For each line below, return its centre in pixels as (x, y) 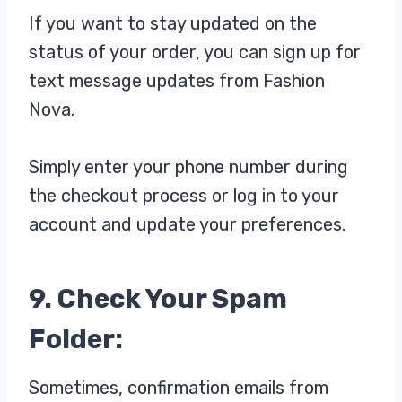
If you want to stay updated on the (173, 24)
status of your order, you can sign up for (195, 52)
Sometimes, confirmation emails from (179, 388)
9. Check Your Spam (158, 299)
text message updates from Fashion (177, 81)
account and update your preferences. (187, 225)
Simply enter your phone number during (188, 167)
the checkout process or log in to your (184, 196)
